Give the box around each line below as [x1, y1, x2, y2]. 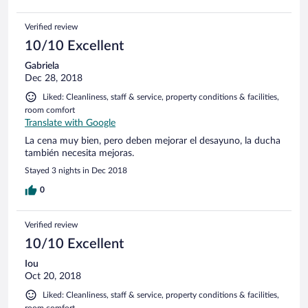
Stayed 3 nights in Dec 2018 [25, 166, 127, 175]
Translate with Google [25, 118, 115, 128]
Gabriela [25, 60, 59, 71]
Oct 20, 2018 [25, 271, 81, 281]
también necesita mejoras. [25, 148, 134, 158]
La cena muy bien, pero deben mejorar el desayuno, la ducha [25, 135, 280, 146]
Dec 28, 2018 [25, 73, 82, 83]
